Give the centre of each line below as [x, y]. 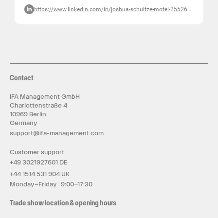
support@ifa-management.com [57, 133]
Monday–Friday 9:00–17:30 [51, 184]
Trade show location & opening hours [63, 203]
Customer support [37, 152]
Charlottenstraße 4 [38, 105]
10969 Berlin [28, 114]
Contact [22, 78]
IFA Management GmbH [45, 97]
